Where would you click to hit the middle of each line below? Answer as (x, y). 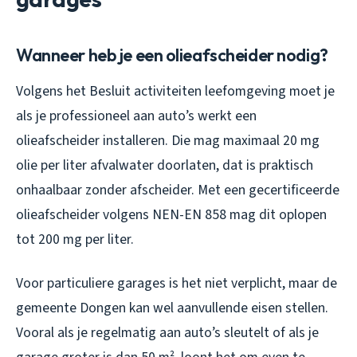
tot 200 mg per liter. (75, 239)
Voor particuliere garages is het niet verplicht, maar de (177, 283)
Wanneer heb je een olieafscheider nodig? (172, 55)
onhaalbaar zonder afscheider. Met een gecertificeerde (178, 190)
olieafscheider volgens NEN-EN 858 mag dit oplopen (171, 214)
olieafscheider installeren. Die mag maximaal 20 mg (168, 140)
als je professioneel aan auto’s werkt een (136, 116)
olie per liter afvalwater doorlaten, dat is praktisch (165, 165)
